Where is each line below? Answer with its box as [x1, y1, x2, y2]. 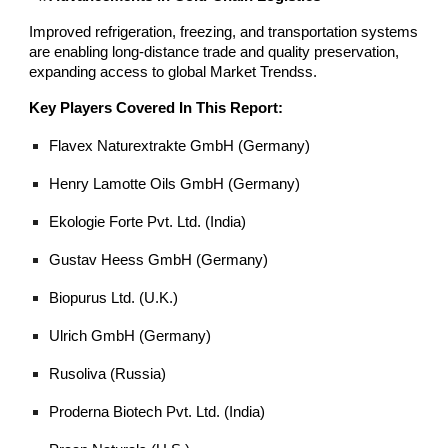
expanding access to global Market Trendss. [29, 64, 318, 80]
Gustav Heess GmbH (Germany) [49, 252, 269, 268]
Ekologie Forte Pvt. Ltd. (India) [49, 214, 247, 230]
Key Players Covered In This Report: [29, 100, 284, 116]
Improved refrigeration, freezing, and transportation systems [29, 24, 419, 40]
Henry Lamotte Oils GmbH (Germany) [49, 176, 301, 192]
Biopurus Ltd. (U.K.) [49, 290, 179, 306]
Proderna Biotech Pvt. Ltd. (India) [49, 404, 266, 420]
